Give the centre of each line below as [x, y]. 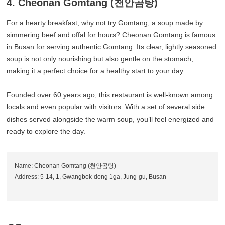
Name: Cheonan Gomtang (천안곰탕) [66, 166]
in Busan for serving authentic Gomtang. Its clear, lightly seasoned [112, 47]
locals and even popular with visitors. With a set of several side [106, 107]
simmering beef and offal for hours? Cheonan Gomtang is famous [111, 35]
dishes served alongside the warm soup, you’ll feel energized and [110, 119]
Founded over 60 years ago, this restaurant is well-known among [110, 95]
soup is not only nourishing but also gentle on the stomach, [100, 59]
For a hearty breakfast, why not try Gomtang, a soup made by [105, 23]
